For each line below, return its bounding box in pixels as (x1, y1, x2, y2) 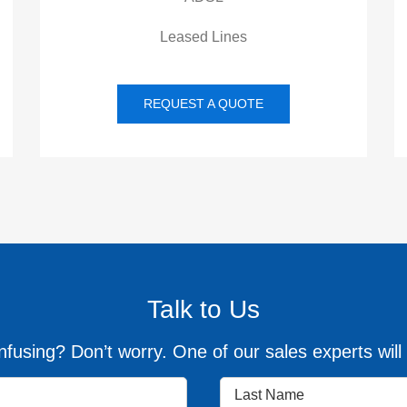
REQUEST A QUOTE (144, 96, 263, 111)
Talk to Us (147, 295, 260, 323)
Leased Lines (160, 29, 247, 45)
